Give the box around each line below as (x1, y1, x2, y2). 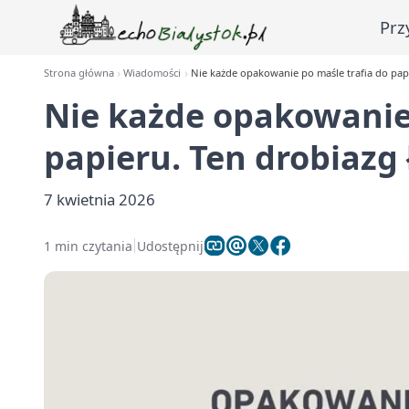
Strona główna (44, 66, 114, 79)
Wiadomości (123, 66, 182, 79)
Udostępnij (137, 236, 204, 255)
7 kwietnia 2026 (44, 189, 155, 210)
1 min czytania (44, 236, 132, 255)
